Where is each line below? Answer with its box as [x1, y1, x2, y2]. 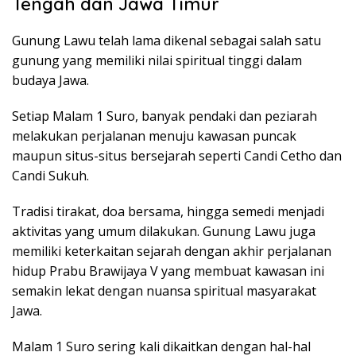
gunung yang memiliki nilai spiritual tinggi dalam [12, 51, 302, 69]
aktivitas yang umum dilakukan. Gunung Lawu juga [12, 222, 315, 240]
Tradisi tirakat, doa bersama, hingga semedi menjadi [12, 202, 324, 220]
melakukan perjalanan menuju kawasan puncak [12, 126, 296, 145]
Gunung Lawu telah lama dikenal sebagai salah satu [12, 31, 321, 49]
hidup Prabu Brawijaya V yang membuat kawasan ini [12, 261, 324, 280]
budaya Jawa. [12, 71, 89, 89]
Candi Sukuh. [12, 166, 89, 184]
